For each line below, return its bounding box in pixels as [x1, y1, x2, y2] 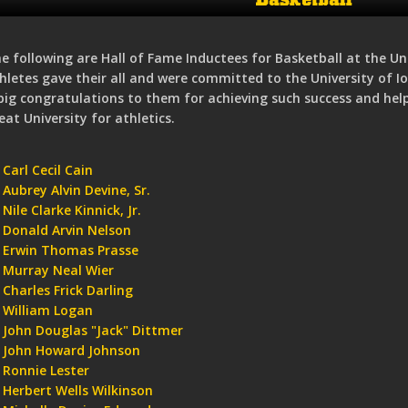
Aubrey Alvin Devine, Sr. [3, 180, 151, 199]
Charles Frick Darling [3, 280, 134, 299]
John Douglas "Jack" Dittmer [3, 321, 184, 339]
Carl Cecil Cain [3, 160, 94, 178]
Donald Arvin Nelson [3, 220, 132, 239]
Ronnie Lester [3, 361, 90, 379]
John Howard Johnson [3, 341, 141, 359]
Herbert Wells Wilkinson [3, 381, 154, 399]
